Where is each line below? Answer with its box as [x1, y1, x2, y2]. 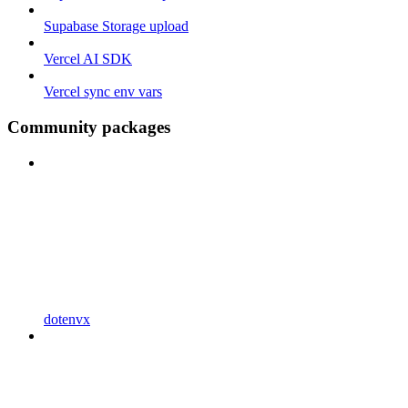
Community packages [7, 117, 170, 138]
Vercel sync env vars [44, 84, 162, 100]
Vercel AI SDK [44, 51, 132, 67]
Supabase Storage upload [44, 18, 189, 35]
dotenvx [44, 311, 90, 327]
